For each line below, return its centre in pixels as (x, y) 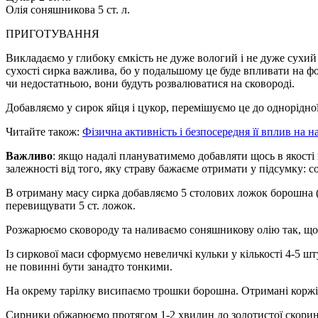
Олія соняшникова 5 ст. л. (68, 9)
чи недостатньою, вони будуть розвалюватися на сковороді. (150, 83)
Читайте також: (44, 131)
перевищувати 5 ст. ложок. (71, 205)
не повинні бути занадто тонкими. (89, 266)
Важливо (29, 155)
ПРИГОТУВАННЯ (53, 33)
